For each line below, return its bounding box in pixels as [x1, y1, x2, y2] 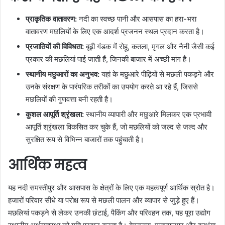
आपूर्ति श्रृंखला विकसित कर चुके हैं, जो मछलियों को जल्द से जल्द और [26, 122, 207, 132]
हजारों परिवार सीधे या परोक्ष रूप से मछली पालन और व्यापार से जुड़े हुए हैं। [8, 195, 199, 205]
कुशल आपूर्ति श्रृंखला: [26, 109, 84, 119]
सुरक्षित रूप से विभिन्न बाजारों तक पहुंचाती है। [26, 135, 144, 144]
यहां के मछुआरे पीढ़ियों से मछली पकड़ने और [99, 69, 214, 79]
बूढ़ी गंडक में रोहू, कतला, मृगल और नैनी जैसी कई [84, 42, 214, 51]
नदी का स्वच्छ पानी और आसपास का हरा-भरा [77, 14, 196, 24]
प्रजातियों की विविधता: [26, 42, 84, 51]
